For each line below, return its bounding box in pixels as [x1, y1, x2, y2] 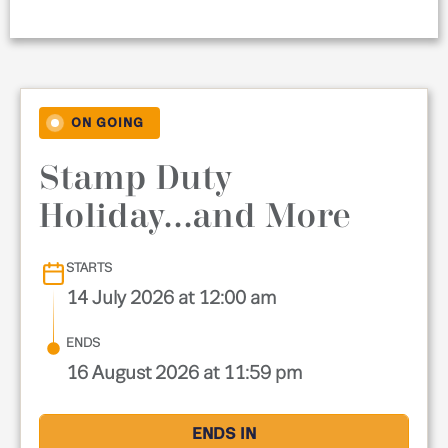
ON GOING [71, 117, 145, 130]
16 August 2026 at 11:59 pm [66, 364, 303, 383]
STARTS [66, 262, 112, 275]
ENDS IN [192, 426, 256, 443]
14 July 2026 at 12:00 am [66, 289, 277, 308]
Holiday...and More [39, 200, 351, 235]
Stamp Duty [39, 162, 232, 197]
